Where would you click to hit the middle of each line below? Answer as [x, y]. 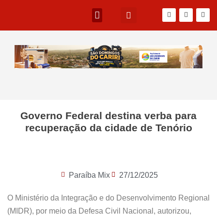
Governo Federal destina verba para [108, 115]
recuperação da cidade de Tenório [108, 127]
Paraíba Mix [89, 175]
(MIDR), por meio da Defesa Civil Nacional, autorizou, [99, 211]
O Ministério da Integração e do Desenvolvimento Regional [108, 198]
